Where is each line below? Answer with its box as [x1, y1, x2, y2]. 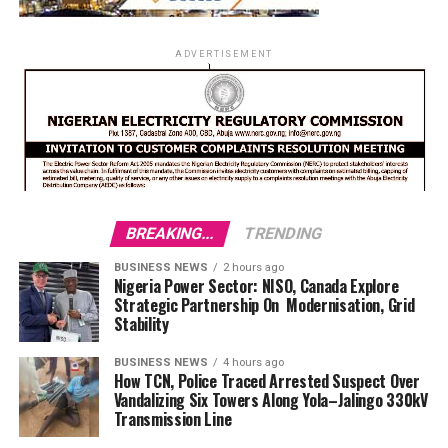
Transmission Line [113, 406, 232, 431]
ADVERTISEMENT [174, 48, 274, 59]
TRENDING [241, 223, 325, 243]
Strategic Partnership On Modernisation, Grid [113, 292, 415, 317]
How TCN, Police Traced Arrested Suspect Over [113, 368, 420, 393]
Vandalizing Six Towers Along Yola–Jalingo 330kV [113, 387, 428, 412]
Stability [113, 311, 173, 336]
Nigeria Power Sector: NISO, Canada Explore [113, 273, 399, 298]
